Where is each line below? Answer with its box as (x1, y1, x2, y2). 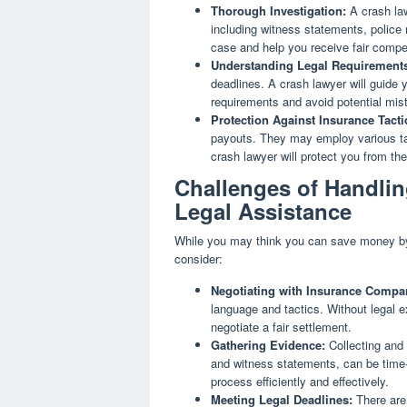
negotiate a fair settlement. (211, 318, 352, 336)
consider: (174, 250, 223, 268)
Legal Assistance (174, 195, 352, 227)
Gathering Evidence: (211, 336, 325, 354)
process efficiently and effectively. (211, 372, 389, 391)
